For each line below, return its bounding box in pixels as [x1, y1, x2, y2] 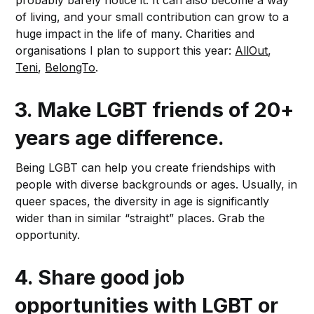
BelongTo [45, 60, 96, 75]
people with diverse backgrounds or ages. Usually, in [15, 177, 298, 192]
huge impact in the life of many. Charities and [15, 27, 255, 41]
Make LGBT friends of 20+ [37, 97, 295, 123]
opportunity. [15, 228, 81, 243]
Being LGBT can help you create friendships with [15, 161, 276, 175]
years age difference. [15, 125, 225, 151]
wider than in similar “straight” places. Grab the [15, 211, 266, 226]
